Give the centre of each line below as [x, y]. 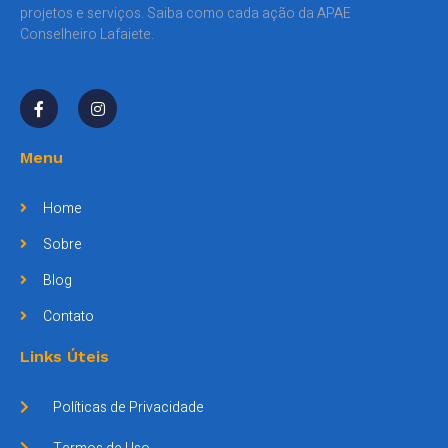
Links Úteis [64, 356]
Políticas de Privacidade [128, 407]
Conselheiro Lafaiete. [87, 34]
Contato [68, 316]
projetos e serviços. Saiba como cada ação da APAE [185, 13]
